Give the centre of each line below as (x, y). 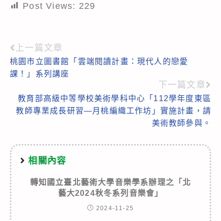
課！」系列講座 (40, 74)
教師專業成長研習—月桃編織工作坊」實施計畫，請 (113, 110)
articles (32, 83)
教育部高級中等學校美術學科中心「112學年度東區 (114, 98)
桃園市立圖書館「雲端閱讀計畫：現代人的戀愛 (99, 61)
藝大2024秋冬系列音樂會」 (110, 193)
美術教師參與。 (181, 123)
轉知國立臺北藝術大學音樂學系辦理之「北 (110, 182)
